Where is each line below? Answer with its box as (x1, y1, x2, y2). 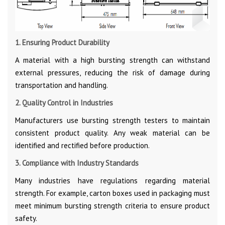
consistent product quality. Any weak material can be (15, 128, 210, 138)
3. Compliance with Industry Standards (15, 158, 139, 168)
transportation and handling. (15, 80, 108, 90)
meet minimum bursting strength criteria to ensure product (15, 200, 210, 210)
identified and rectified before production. (15, 140, 150, 150)
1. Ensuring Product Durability (15, 37, 109, 47)
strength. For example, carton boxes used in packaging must (15, 188, 210, 198)
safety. (15, 213, 37, 223)
